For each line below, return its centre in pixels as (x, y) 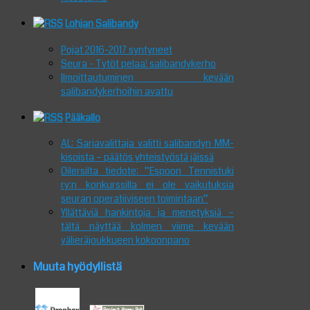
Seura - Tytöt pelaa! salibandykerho (138, 63)
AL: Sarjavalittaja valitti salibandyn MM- (147, 144)
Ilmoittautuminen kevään (147, 77)
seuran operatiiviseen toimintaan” (135, 199)
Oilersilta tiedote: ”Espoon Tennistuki (147, 171)
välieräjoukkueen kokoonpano (125, 240)
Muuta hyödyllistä (77, 266)
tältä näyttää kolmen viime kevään (147, 227)
